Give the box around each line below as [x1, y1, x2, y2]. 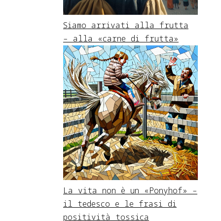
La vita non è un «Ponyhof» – [63, 184, 197, 196]
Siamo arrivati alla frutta [63, 19, 188, 31]
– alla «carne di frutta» [63, 33, 179, 44]
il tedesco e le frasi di [63, 198, 177, 209]
